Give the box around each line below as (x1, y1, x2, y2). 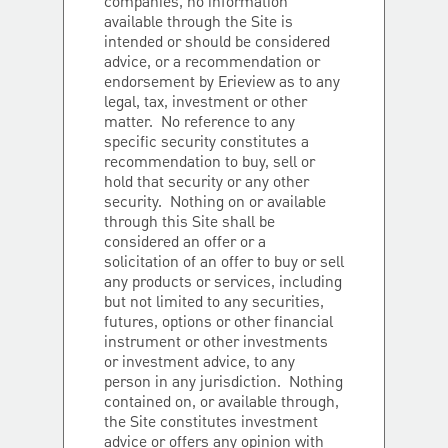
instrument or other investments (104, 331, 328, 355)
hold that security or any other (104, 171, 309, 195)
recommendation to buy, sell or (104, 151, 315, 175)
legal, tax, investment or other (104, 91, 307, 115)
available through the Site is (104, 11, 293, 35)
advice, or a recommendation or (104, 51, 320, 75)
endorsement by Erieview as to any (104, 71, 340, 95)
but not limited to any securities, (104, 291, 324, 315)
